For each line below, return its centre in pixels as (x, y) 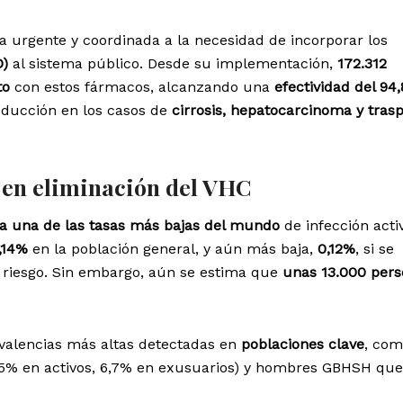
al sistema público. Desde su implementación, (173, 64)
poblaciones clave (303, 344)
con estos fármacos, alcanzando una (142, 87)
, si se (375, 248)
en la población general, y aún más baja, (173, 248)
